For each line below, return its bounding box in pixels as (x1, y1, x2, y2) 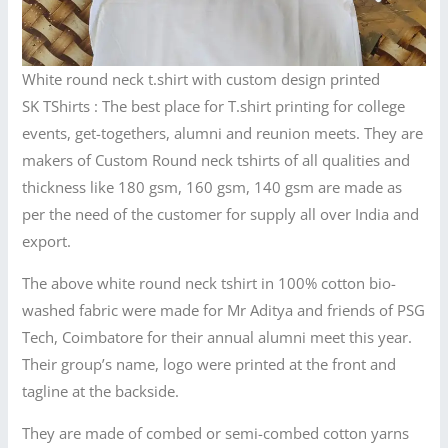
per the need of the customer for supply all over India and (22, 204, 420, 225)
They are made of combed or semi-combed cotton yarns (22, 422, 410, 443)
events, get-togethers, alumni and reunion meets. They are (22, 123, 424, 144)
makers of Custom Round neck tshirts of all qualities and (22, 150, 411, 171)
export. (22, 231, 72, 252)
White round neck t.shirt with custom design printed (22, 69, 381, 90)
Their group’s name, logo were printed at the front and (22, 353, 397, 374)
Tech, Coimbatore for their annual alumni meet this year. (22, 326, 413, 347)
